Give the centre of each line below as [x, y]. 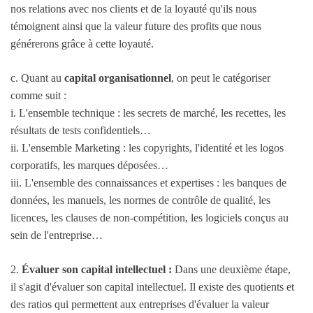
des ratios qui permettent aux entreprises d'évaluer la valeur [140, 305]
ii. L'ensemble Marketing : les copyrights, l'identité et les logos [147, 148]
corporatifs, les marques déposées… [89, 166]
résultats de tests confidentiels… [81, 131]
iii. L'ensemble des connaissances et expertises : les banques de [148, 183]
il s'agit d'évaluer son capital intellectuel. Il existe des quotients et [152, 287]
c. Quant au [37, 78]
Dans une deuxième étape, [233, 270]
